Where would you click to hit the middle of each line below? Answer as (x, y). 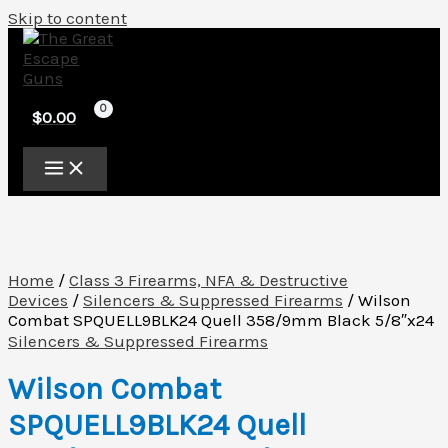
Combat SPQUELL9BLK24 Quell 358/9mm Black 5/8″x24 (221, 319)
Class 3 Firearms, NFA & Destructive (208, 279)
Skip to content (67, 18)
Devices (38, 299)
